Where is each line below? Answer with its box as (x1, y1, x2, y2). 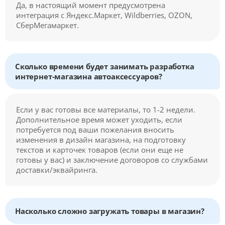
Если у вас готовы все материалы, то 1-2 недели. (16, 104, 195, 115)
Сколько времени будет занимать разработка (15, 61, 194, 72)
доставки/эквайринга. (16, 165, 97, 175)
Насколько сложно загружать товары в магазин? (15, 206, 204, 216)
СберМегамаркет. (16, 20, 79, 31)
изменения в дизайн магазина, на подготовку (16, 135, 186, 145)
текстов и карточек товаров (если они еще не (16, 145, 183, 155)
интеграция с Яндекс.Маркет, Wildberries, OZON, (16, 10, 192, 21)
